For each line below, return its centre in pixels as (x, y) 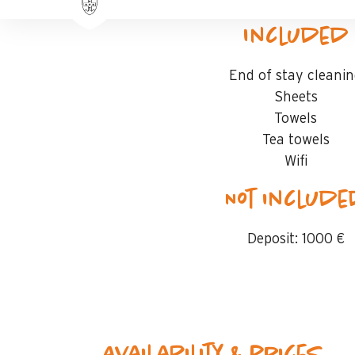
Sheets (296, 97)
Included (296, 37)
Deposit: (272, 239)
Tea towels (296, 140)
